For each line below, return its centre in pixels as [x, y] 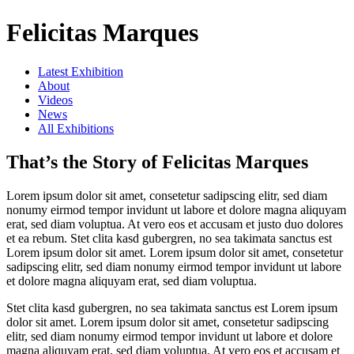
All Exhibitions [76, 128]
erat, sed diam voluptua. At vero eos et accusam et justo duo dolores [175, 224]
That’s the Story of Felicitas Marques [157, 162]
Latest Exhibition [81, 71]
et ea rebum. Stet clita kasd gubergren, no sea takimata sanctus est [169, 238]
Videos [55, 100]
